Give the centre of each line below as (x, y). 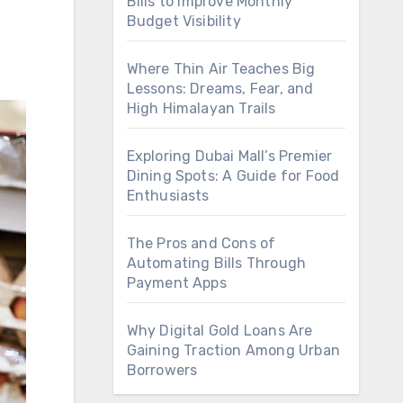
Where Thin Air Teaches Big (221, 69)
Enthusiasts (168, 196)
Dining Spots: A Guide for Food (233, 176)
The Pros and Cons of (201, 243)
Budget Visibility (184, 21)
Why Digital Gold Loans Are (219, 331)
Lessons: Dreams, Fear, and (220, 89)
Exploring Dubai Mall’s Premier (229, 156)
